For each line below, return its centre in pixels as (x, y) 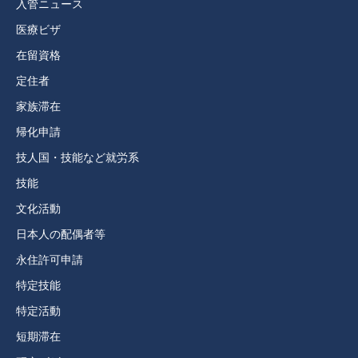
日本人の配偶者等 (61, 234)
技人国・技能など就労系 (78, 157)
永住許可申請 (50, 260)
